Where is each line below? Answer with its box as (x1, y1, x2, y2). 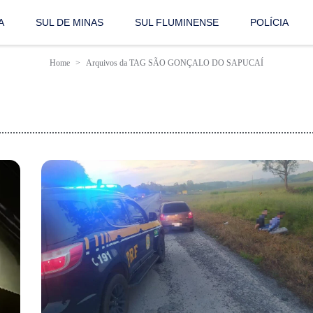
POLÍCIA (250, 17, 289, 29)
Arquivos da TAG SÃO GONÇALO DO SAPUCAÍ (86, 58, 263, 68)
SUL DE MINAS (36, 17, 104, 29)
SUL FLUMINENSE (135, 17, 219, 29)
